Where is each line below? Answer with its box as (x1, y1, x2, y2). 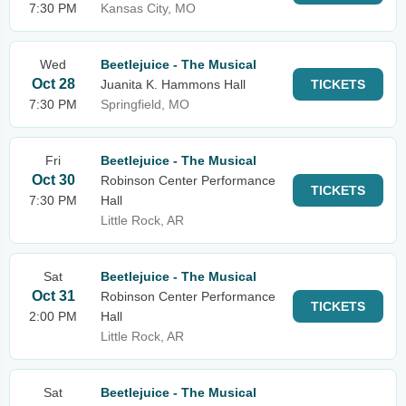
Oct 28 (31, 76, 75, 92)
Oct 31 (31, 288, 75, 304)
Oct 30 (31, 172, 75, 188)
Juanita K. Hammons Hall (101, 77, 246, 92)
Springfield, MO (101, 97, 189, 111)
